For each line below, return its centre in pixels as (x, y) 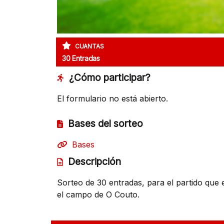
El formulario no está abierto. (112, 99)
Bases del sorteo (104, 124)
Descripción (93, 162)
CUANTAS (88, 46)
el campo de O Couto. (98, 195)
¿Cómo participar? (108, 78)
